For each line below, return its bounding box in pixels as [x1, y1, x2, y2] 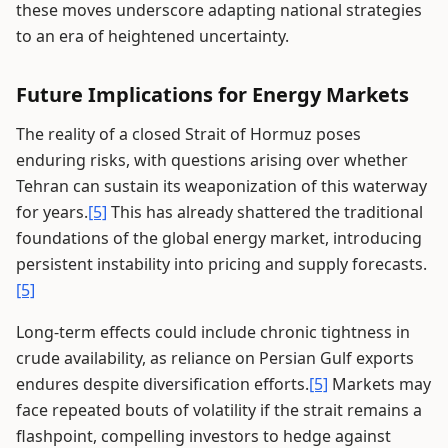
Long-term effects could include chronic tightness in [16, 321, 410, 343]
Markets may [328, 373, 431, 395]
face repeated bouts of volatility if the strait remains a [16, 399, 422, 421]
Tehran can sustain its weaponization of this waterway [16, 175, 427, 197]
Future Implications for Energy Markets [16, 81, 409, 108]
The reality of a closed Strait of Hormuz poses [16, 123, 361, 145]
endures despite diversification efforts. [16, 373, 309, 395]
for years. [16, 201, 88, 223]
